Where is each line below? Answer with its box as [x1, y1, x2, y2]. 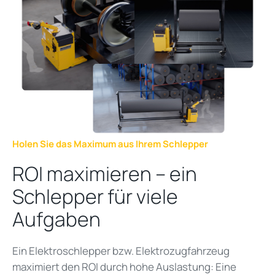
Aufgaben [12, 205, 104, 233]
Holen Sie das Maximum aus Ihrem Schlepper [12, 137, 210, 150]
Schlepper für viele [12, 182, 178, 210]
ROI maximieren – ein [12, 160, 197, 187]
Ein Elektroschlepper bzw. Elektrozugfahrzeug [12, 243, 230, 258]
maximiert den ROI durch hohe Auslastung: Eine [12, 259, 236, 274]
